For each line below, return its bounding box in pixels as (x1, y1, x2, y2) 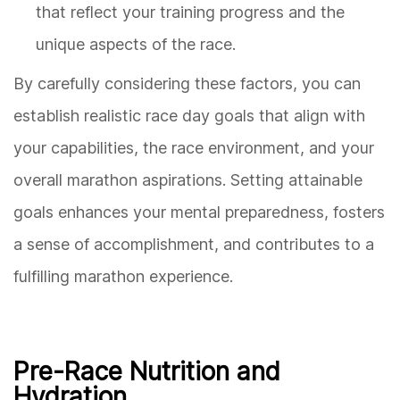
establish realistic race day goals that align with (13, 105, 365, 125)
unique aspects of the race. (36, 34, 236, 54)
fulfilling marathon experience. (13, 266, 233, 286)
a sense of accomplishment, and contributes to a (13, 234, 374, 254)
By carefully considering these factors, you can (13, 73, 361, 93)
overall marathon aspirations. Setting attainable (13, 170, 362, 189)
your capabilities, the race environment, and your (13, 137, 374, 157)
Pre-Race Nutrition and (13, 355, 280, 387)
